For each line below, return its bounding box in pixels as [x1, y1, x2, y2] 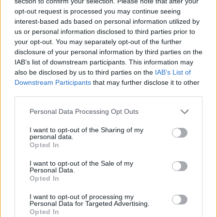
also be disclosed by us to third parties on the [15, 68, 155, 76]
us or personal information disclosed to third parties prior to [15, 27, 195, 35]
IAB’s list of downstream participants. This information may [15, 58, 193, 66]
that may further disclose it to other [91, 78, 200, 86]
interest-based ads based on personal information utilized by [15, 17, 200, 25]
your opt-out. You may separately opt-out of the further [15, 37, 182, 46]
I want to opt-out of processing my [30, 192, 134, 201]
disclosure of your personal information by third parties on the [15, 47, 202, 56]
